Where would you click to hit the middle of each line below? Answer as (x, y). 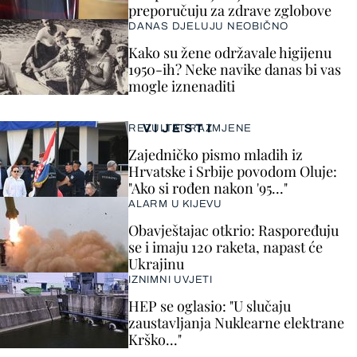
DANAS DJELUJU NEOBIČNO (209, 26)
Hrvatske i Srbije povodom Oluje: (233, 171)
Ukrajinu (156, 264)
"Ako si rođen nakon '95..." (208, 188)
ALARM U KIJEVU (175, 204)
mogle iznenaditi (182, 86)
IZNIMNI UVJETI (171, 280)
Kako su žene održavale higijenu (230, 53)
